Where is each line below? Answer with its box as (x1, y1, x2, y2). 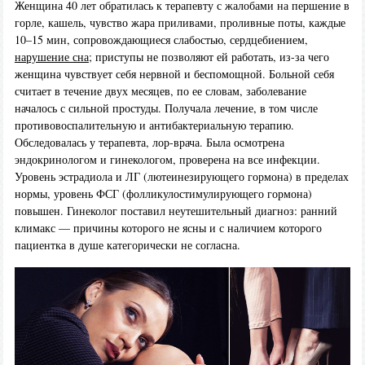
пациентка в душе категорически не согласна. (14, 237, 240, 253)
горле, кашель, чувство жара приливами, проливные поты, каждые (14, 15, 345, 31)
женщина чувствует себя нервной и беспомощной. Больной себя (14, 66, 334, 82)
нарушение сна (14, 49, 89, 65)
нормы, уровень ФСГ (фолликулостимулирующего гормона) (14, 186, 312, 202)
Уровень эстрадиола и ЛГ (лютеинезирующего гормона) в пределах (14, 169, 349, 185)
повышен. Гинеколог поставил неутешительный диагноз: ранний (14, 203, 337, 219)
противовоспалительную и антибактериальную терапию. (14, 117, 294, 134)
